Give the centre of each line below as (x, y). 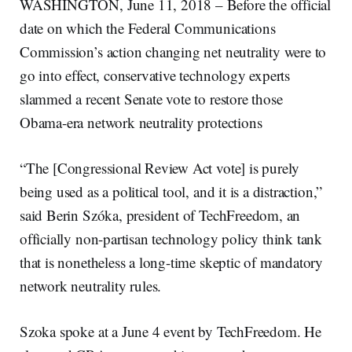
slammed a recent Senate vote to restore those (151, 99)
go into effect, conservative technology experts (155, 75)
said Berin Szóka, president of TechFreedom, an (160, 215)
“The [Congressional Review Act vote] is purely (160, 168)
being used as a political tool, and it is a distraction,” (171, 192)
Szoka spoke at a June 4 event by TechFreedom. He (170, 332)
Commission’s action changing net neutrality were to (173, 52)
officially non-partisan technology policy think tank (171, 239)
